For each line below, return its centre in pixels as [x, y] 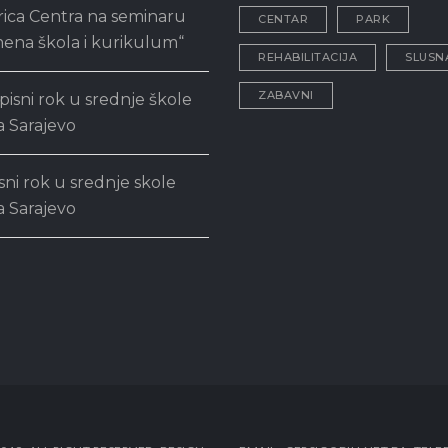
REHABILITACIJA [307, 57]
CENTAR [283, 19]
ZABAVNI [286, 95]
